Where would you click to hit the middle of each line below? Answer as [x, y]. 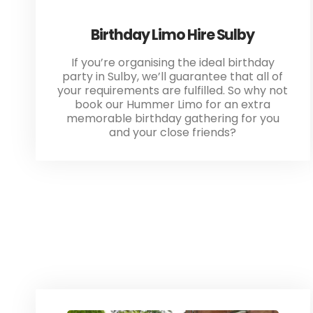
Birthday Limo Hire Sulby [173, 35]
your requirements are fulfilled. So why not [173, 91]
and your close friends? [173, 133]
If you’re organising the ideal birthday [173, 63]
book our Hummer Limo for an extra [173, 105]
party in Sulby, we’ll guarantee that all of [173, 77]
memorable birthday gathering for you [173, 119]
